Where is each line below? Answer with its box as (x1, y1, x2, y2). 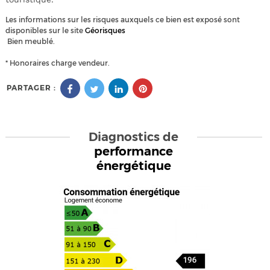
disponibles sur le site (5, 25, 85, 35)
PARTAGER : (6, 83, 56, 93)
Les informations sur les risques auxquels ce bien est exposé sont (5, 14, 240, 24)
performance (94, 143, 174, 159)
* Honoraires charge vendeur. (5, 58, 110, 67)
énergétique (96, 157, 171, 174)
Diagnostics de (89, 128, 179, 145)
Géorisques (84, 25, 125, 35)
